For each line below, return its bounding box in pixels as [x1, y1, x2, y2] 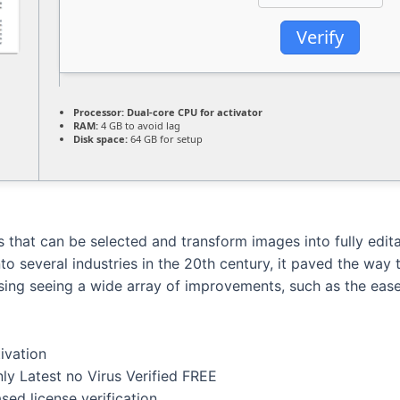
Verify [296, 24, 344, 49]
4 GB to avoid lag [98, 119, 180, 132]
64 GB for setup [128, 132, 203, 146]
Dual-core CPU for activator [124, 105, 262, 119]
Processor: [73, 105, 124, 119]
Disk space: [73, 132, 128, 146]
